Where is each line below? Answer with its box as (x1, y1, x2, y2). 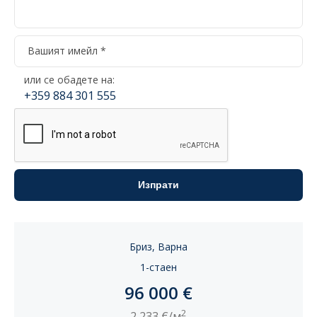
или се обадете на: (24, 73, 115, 87)
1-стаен (140, 260, 177, 275)
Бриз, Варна (129, 240, 188, 254)
